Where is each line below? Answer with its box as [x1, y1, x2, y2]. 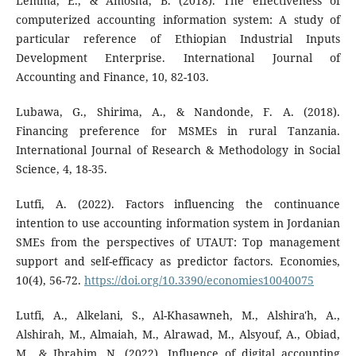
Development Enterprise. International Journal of [15, 50, 341, 66]
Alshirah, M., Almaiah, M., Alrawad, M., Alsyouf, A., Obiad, [15, 327, 341, 342]
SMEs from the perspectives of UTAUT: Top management [15, 234, 341, 250]
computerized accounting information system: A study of [15, 12, 341, 28]
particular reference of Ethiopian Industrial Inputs [15, 31, 341, 47]
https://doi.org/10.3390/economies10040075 [83, 273, 314, 288]
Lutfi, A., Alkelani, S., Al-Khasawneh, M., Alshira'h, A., [15, 308, 341, 323]
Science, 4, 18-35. [15, 161, 107, 177]
